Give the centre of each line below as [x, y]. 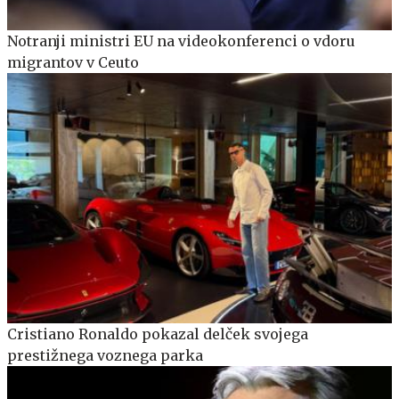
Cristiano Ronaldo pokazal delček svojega [158, 334]
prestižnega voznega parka [105, 355]
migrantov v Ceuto [73, 62]
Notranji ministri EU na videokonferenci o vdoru [181, 41]
